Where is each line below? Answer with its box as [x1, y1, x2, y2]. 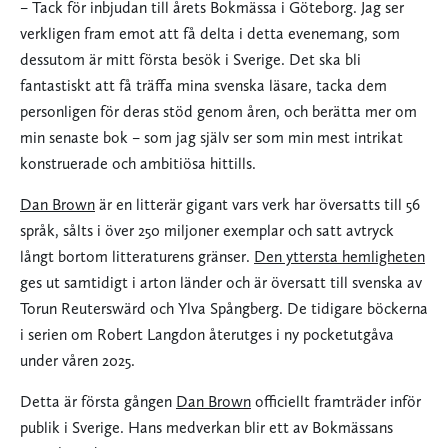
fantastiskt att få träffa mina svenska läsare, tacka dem [20, 76, 387, 96]
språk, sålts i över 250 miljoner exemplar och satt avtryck [20, 221, 394, 241]
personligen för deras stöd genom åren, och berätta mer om [20, 102, 417, 122]
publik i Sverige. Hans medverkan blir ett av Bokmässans [20, 418, 393, 438]
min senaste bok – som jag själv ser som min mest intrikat [20, 128, 403, 148]
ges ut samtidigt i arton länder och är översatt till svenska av [20, 273, 422, 293]
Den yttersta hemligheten [254, 247, 425, 267]
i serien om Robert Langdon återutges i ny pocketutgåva [20, 325, 394, 345]
